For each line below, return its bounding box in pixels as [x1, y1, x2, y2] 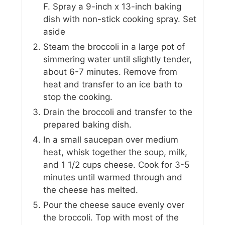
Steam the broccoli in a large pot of [43, 41, 185, 52]
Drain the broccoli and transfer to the [43, 106, 193, 117]
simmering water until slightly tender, [43, 54, 192, 64]
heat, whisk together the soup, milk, [43, 147, 188, 157]
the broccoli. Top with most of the [43, 212, 179, 222]
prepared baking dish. [43, 119, 132, 130]
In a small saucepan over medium [43, 134, 179, 145]
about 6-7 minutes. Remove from [43, 66, 178, 77]
